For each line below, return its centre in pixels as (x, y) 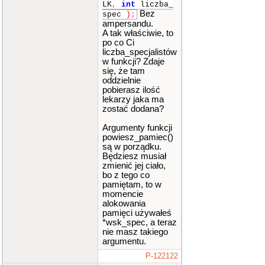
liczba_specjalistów (140, 52)
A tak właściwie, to (138, 33)
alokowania (124, 203)
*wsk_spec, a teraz (140, 222)
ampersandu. (128, 23)
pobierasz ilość (131, 90)
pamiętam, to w (132, 184)
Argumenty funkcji (137, 127)
